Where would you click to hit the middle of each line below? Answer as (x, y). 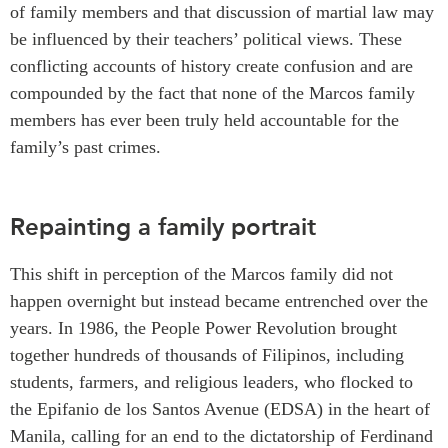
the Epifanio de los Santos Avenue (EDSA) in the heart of (220, 408)
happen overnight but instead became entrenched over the (219, 300)
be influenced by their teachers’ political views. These (206, 38)
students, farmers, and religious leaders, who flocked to (211, 381)
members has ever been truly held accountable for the (204, 119)
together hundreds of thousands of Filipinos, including (207, 354)
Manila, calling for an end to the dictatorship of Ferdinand (221, 435)
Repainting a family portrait (163, 226)
